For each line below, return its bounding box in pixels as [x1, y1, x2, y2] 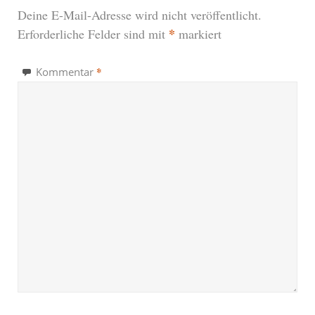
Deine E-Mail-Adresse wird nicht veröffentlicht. [18, 6, 262, 23]
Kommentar [36, 64, 96, 79]
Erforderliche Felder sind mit [18, 25, 169, 42]
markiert [175, 25, 221, 42]
